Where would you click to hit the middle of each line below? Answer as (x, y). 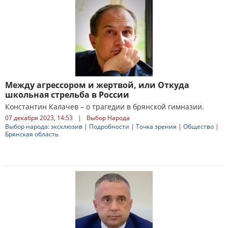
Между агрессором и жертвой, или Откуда (97, 85)
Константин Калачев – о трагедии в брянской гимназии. (105, 107)
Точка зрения (156, 126)
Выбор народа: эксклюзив (44, 126)
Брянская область (32, 134)
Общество (198, 126)
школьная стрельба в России (67, 95)
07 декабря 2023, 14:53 (39, 118)
